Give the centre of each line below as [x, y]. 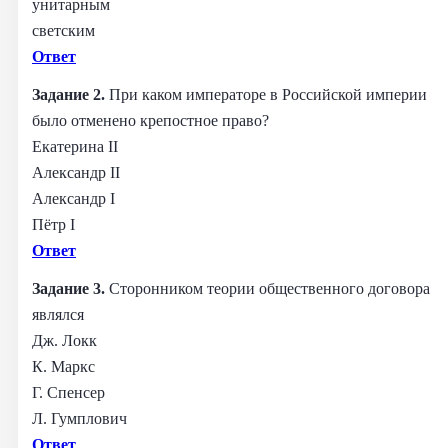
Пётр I [53, 224]
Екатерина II [75, 146]
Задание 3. [70, 288]
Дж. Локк [64, 340]
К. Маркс [63, 366]
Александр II [76, 172]
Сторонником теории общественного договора [269, 288]
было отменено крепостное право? [150, 120]
